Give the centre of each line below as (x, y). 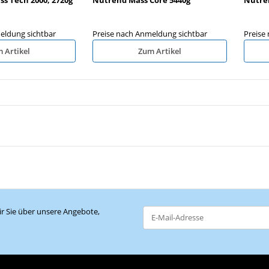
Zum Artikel (160, 51)
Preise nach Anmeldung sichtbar (150, 33)
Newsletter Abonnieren (184, 233)
